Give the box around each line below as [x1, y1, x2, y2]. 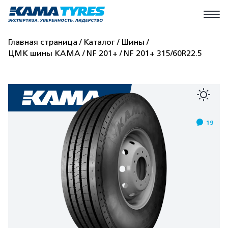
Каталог [83, 38, 115, 47]
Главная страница [8, 38, 77, 47]
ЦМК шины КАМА [8, 49, 80, 58]
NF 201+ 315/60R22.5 [124, 49, 202, 58]
